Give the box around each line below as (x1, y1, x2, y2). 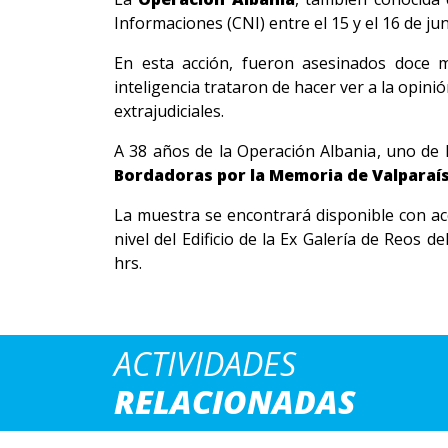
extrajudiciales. (114, 100, 224, 122)
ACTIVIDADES (114, 342, 296, 385)
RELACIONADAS (114, 380, 356, 423)
